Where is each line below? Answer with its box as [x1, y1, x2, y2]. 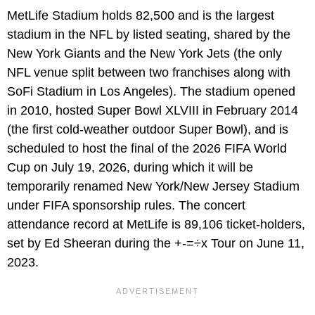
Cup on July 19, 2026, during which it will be [7, 160, 253, 174]
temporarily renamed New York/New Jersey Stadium [7, 179, 300, 193]
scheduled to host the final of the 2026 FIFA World [7, 141, 287, 155]
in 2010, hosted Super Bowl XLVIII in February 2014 [7, 103, 298, 117]
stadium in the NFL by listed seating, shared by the [7, 27, 290, 41]
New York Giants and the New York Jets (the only [7, 46, 282, 60]
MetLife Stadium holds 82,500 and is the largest [7, 8, 274, 22]
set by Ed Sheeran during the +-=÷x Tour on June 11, [7, 236, 304, 250]
